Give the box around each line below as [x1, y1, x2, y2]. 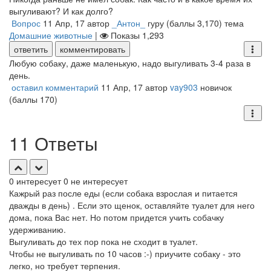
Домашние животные [9, 29, 93, 41]
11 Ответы [9, 130, 98, 156]
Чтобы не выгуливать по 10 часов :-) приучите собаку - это [9, 247, 241, 260]
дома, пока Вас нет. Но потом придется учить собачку [9, 211, 224, 223]
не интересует [68, 175, 128, 187]
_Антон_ [112, 17, 145, 29]
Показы [111, 29, 142, 41]
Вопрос [11, 17, 41, 29]
